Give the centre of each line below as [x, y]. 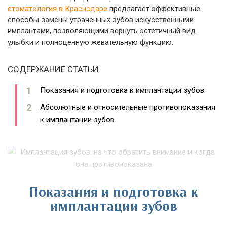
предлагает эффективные [154, 9]
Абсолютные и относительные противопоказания [128, 107]
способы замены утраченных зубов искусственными [101, 20]
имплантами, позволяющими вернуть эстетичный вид [102, 31]
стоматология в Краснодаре [58, 9]
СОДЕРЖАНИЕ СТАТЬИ [53, 69]
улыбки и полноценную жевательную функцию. [90, 42]
